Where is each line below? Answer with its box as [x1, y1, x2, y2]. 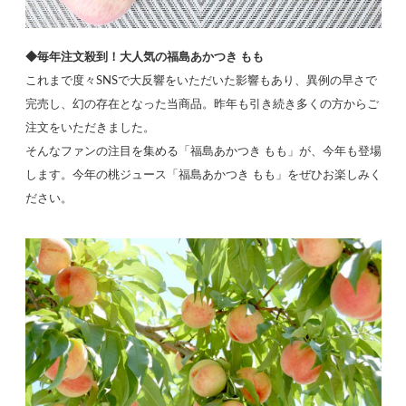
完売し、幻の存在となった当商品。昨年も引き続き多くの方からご [24, 99, 379, 111]
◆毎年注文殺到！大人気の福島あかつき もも [24, 52, 264, 63]
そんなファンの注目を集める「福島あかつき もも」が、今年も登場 [24, 146, 382, 158]
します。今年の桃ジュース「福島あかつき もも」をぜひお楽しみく [24, 169, 382, 181]
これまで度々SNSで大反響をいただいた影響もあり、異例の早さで [24, 75, 377, 87]
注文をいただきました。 [24, 122, 155, 134]
